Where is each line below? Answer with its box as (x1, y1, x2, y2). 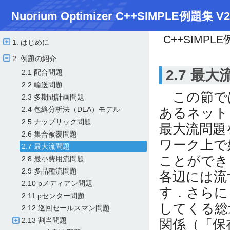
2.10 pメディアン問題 (22, 179, 92, 187)
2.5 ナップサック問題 (22, 118, 91, 126)
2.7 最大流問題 (22, 142, 70, 150)
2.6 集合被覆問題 (22, 130, 77, 138)
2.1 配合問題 (22, 68, 63, 76)
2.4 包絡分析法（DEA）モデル (22, 105, 120, 113)
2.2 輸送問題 (22, 81, 63, 89)
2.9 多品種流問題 (22, 167, 77, 175)
